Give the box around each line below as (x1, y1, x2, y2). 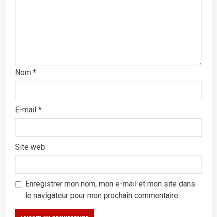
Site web (15, 142, 45, 152)
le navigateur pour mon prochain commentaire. (25, 190, 180, 200)
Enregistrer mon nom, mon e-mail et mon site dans (25, 179, 195, 188)
